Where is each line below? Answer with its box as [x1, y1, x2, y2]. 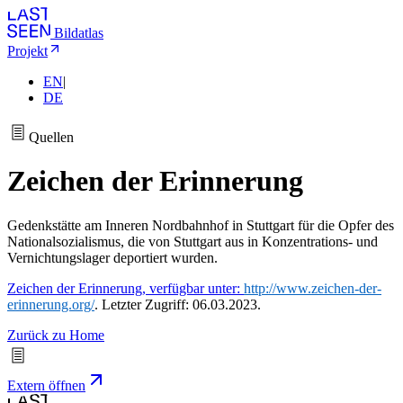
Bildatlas [54, 25, 103, 40]
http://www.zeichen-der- [244, 280, 381, 296]
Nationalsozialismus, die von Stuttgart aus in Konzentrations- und [7, 233, 378, 249]
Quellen [29, 130, 74, 145]
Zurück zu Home [7, 327, 104, 343]
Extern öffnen [7, 377, 85, 393]
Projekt [7, 43, 48, 58]
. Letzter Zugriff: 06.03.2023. [94, 296, 261, 312]
